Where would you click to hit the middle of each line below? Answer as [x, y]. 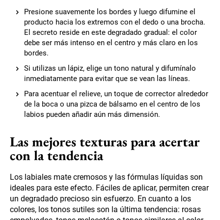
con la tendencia [56, 155]
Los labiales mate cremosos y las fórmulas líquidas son [106, 177]
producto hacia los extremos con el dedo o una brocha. [115, 22]
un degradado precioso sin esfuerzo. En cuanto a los [100, 198]
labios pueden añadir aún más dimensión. [92, 114]
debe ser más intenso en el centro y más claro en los [111, 42]
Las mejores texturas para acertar [105, 141]
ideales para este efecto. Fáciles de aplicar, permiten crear [109, 188]
